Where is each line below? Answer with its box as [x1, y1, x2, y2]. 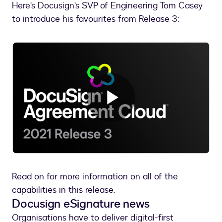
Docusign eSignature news [12, 195, 150, 212]
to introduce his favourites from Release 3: [12, 13, 179, 26]
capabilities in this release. [12, 183, 115, 196]
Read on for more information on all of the [12, 170, 178, 183]
